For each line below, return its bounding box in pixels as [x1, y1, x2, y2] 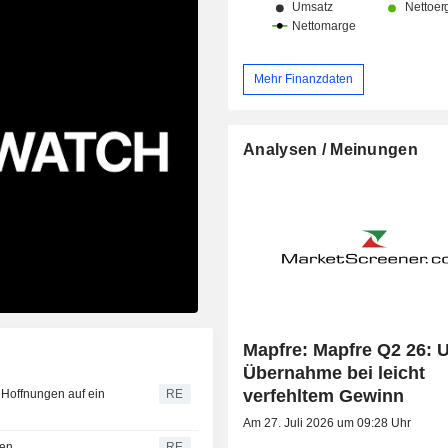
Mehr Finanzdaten [254, 71, 354, 86]
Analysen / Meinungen [243, 140, 418, 158]
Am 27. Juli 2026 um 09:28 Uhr [243, 415, 412, 430]
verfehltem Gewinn [243, 385, 405, 406]
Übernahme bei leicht [243, 362, 426, 383]
